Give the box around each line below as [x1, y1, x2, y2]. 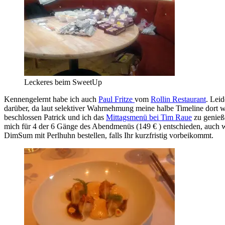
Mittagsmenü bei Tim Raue [106, 113, 192, 122]
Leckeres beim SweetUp [24, 77, 102, 86]
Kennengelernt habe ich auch [4, 94, 98, 103]
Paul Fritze [98, 94, 135, 103]
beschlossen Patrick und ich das [4, 113, 106, 122]
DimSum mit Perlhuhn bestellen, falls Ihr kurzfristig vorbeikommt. [4, 131, 213, 140]
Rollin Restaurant [151, 94, 206, 103]
